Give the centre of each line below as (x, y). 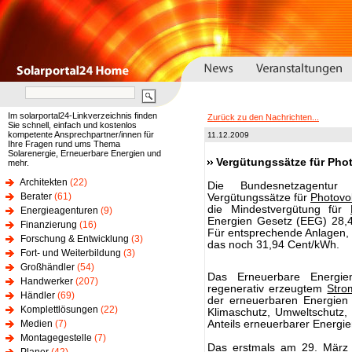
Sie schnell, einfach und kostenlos (72, 125)
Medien (37, 324)
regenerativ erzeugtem (268, 289)
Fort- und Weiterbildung (71, 253)
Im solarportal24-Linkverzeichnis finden (82, 115)
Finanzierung (49, 225)
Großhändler (48, 267)
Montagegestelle (56, 338)
